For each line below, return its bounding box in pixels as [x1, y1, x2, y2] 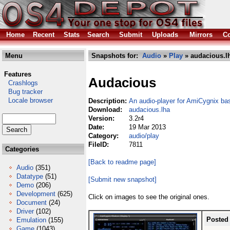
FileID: [88, 141, 111, 148]
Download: [88, 106, 124, 113]
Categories [3, 145, 39, 153]
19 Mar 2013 [129, 123, 166, 131]
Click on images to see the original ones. [88, 193, 209, 201]
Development [16, 190, 55, 198]
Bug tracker [2, 88, 43, 95]
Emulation [16, 216, 46, 224]
